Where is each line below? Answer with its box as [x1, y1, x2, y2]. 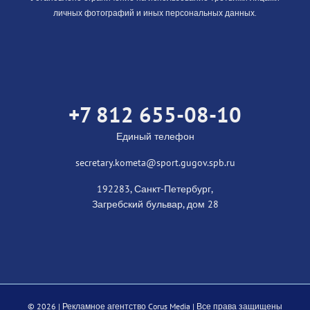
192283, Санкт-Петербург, [97, 182, 213, 195]
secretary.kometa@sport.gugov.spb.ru [75, 156, 235, 169]
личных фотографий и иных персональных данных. [53, 7, 257, 18]
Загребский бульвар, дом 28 [91, 197, 219, 210]
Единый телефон [116, 129, 194, 143]
